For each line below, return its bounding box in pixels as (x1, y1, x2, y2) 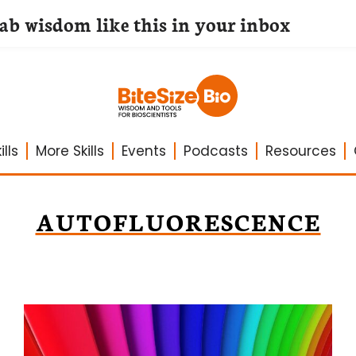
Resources (265, 141, 336, 161)
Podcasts (183, 141, 248, 161)
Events (121, 141, 166, 161)
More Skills (35, 141, 104, 161)
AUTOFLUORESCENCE (35, 205, 321, 238)
